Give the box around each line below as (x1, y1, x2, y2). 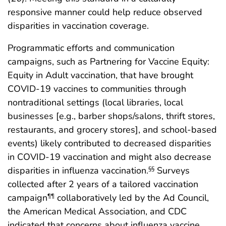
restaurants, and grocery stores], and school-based (8, 123, 217, 136)
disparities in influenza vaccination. (8, 164, 148, 177)
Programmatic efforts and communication (8, 41, 175, 54)
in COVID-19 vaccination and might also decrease (8, 150, 211, 163)
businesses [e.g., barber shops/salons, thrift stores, (8, 109, 215, 122)
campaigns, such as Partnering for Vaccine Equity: (8, 55, 209, 68)
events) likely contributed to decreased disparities (8, 137, 211, 149)
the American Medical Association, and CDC (8, 205, 187, 217)
